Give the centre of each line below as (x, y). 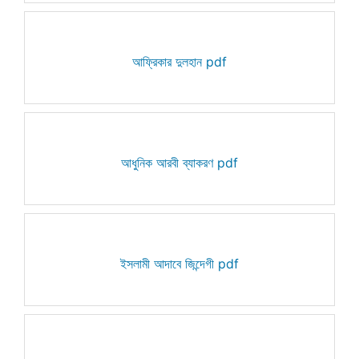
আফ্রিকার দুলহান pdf (179, 61)
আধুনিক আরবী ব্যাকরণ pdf (179, 162)
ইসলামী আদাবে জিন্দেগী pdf (179, 263)
